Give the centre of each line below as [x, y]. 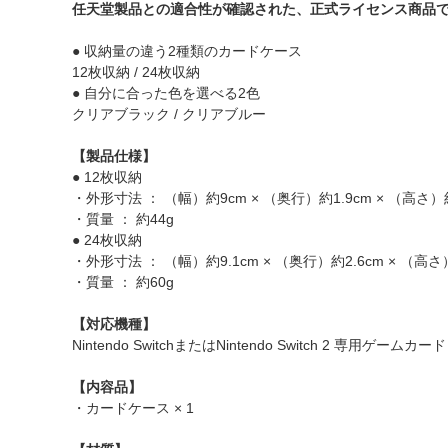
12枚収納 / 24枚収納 [136, 72]
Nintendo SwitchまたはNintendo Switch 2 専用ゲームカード [259, 345]
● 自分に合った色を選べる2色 [166, 93]
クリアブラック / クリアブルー [169, 114]
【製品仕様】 [114, 156]
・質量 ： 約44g [123, 219]
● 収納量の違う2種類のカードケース [187, 51]
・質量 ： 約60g [123, 282]
